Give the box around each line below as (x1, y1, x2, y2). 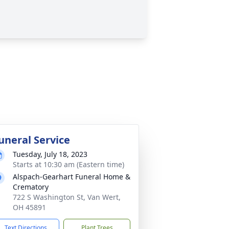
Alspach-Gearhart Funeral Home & (13, 172, 130, 181)
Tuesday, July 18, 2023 (13, 149, 87, 159)
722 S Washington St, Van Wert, (13, 192, 121, 202)
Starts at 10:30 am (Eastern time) (13, 159, 124, 169)
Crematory (13, 182, 49, 192)
